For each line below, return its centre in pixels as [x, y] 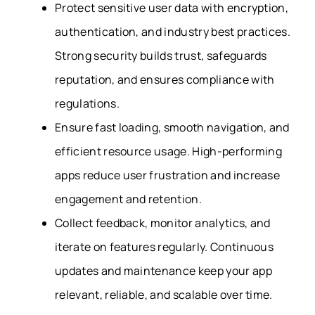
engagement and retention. [129, 199]
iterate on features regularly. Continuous [165, 247]
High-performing [237, 152]
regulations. [87, 104]
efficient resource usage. [124, 152]
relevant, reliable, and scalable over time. [164, 295]
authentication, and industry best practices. [173, 32]
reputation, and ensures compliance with [165, 80]
